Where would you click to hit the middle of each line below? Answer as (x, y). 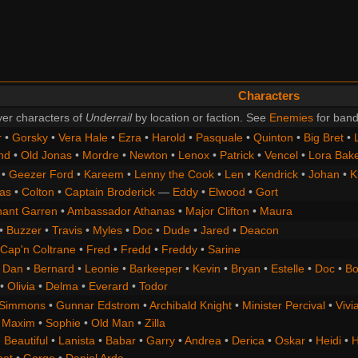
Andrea (203, 341)
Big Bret (323, 138)
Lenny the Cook (174, 175)
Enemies (291, 118)
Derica (248, 341)
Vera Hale (83, 138)
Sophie (63, 323)
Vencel (281, 155)
